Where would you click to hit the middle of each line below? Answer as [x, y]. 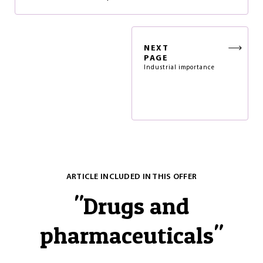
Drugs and [136, 206]
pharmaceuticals [127, 235]
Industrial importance [180, 68]
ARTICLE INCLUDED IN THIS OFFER [131, 177]
